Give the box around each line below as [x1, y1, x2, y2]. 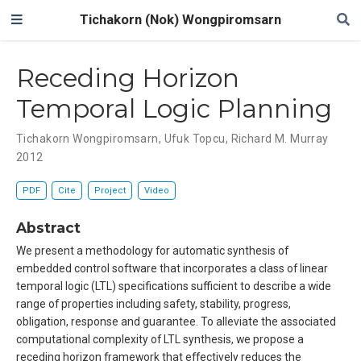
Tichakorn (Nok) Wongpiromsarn [80, 12, 281, 27]
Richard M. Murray [230, 131, 329, 145]
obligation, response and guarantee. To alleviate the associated [16, 315, 336, 329]
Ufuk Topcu [164, 131, 226, 145]
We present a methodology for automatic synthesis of [16, 244, 288, 258]
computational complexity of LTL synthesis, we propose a [16, 333, 304, 346]
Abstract [16, 219, 81, 237]
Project [93, 185, 127, 197]
